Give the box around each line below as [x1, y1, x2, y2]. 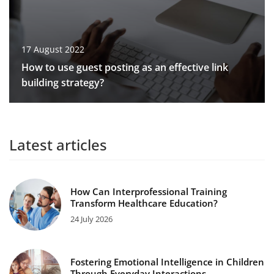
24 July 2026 [70, 213, 113, 224]
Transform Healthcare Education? [70, 196, 218, 209]
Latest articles [9, 134, 107, 155]
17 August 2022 [21, 43, 84, 55]
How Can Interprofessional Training [70, 185, 227, 198]
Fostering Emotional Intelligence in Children [70, 255, 264, 268]
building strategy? [21, 75, 104, 89]
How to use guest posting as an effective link [21, 60, 228, 74]
